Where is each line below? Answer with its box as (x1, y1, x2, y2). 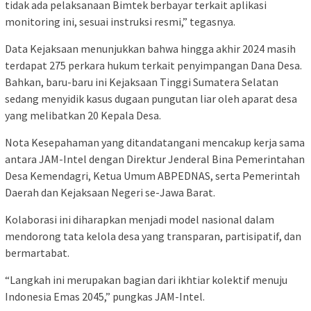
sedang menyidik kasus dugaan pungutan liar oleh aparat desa (5, 92, 297, 106)
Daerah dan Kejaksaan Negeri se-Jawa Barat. (5, 185, 215, 200)
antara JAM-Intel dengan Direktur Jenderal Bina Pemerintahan (5, 152, 305, 167)
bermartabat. (5, 246, 69, 260)
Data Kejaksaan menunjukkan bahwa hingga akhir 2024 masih (5, 42, 296, 56)
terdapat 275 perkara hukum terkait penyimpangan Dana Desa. (5, 58, 302, 73)
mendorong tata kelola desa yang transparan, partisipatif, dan (5, 229, 301, 244)
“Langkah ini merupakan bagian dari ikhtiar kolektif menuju (5, 273, 287, 287)
